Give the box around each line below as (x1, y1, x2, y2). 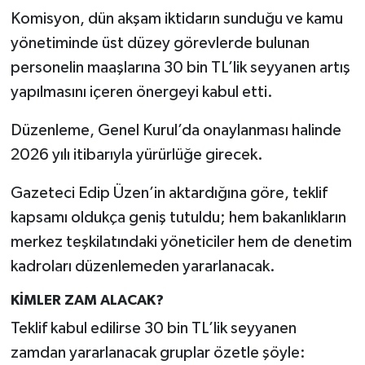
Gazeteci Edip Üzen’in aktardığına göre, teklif (10, 184, 328, 201)
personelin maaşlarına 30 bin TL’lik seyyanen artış (10, 59, 350, 76)
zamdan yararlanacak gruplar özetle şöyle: (10, 345, 306, 362)
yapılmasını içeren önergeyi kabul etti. (10, 83, 273, 100)
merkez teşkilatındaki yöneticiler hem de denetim (10, 233, 352, 250)
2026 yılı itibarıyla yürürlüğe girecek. (10, 146, 263, 163)
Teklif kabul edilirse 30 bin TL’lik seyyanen (10, 320, 297, 337)
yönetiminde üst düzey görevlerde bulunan (10, 34, 310, 51)
